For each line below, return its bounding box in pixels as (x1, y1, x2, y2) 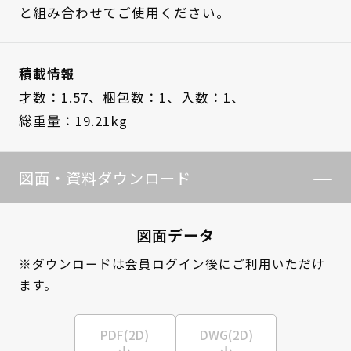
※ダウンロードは (18, 255, 125, 273)
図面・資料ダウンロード (18, 166, 191, 189)
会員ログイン (125, 255, 205, 273)
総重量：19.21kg (18, 111, 128, 131)
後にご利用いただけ (204, 255, 325, 273)
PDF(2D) (100, 325, 150, 343)
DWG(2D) (199, 325, 253, 343)
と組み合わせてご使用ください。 (18, 2, 230, 22)
